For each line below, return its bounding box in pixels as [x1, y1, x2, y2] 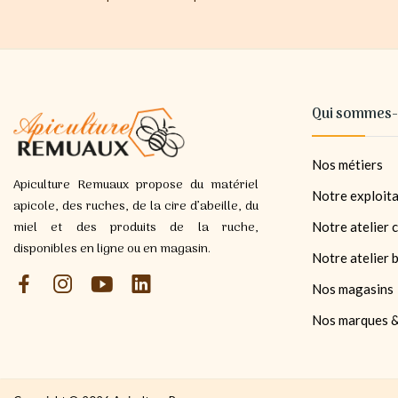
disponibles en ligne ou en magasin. [13, 238, 211, 259]
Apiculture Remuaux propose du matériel [13, 174, 259, 195]
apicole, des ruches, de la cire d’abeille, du [13, 195, 259, 217]
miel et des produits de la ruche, [13, 217, 259, 238]
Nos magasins [312, 281, 394, 298]
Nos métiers [312, 156, 383, 173]
